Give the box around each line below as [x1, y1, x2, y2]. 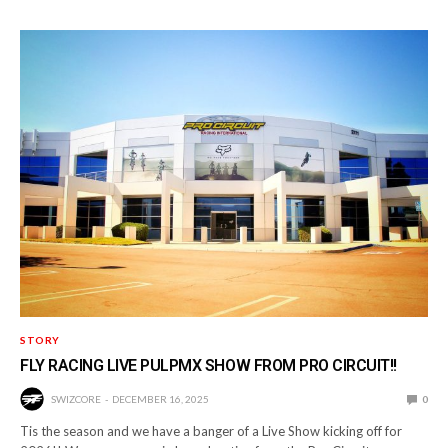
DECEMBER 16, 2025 [112, 392, 209, 405]
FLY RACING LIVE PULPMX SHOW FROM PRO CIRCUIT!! [20, 355, 397, 375]
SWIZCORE [51, 392, 101, 405]
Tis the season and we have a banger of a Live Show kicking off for [20, 422, 403, 439]
